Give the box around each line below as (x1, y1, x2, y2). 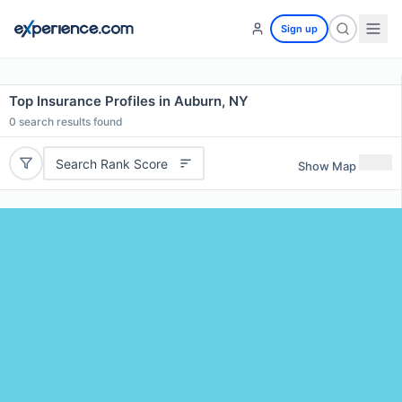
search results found (16, 115, 123, 128)
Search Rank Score (55, 155, 168, 171)
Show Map (298, 158, 356, 173)
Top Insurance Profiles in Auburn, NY (9, 92, 249, 109)
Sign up (281, 22, 318, 35)
